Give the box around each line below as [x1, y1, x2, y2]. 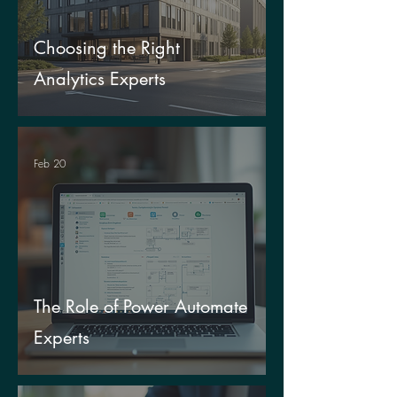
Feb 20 [34, 155, 66, 171]
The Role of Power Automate [34, 295, 247, 318]
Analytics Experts [34, 67, 166, 90]
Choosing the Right [34, 36, 180, 59]
